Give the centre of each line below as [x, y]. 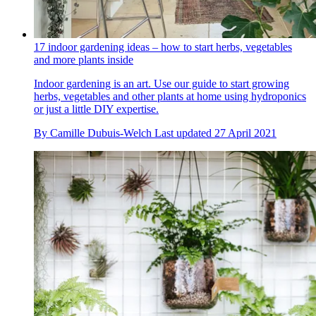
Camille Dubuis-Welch [101, 133]
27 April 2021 [245, 133]
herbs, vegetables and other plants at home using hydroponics [170, 97]
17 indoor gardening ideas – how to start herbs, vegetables [163, 47]
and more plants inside [84, 60]
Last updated [184, 133]
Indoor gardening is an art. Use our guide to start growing [162, 84]
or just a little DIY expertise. [96, 109]
